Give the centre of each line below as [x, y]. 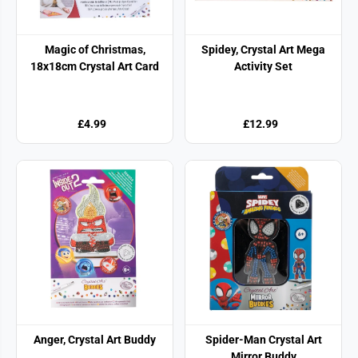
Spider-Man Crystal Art [263, 339]
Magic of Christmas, [95, 49]
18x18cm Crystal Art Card [95, 66]
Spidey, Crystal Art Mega [263, 49]
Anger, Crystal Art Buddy [95, 339]
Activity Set [263, 66]
